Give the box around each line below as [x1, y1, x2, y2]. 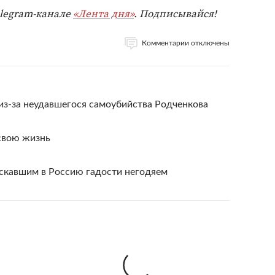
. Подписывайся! [134, 6, 217, 21]
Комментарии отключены [142, 39, 230, 47]
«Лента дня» [73, 6, 134, 21]
